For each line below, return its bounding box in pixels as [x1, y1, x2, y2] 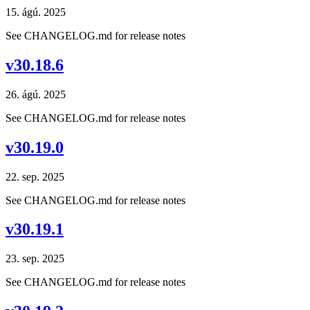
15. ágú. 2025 [6, 6, 66, 18]
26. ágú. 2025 [6, 88, 66, 100]
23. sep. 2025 [6, 253, 64, 265]
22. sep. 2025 [6, 170, 64, 183]
